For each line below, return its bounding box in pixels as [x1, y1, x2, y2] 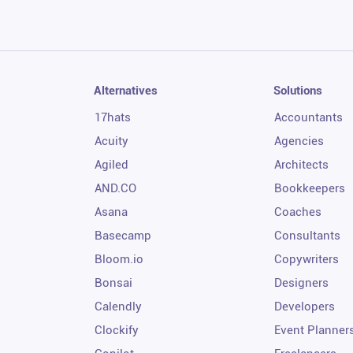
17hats [95, 110, 132, 124]
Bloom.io [95, 251, 144, 266]
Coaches [273, 204, 321, 219]
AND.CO [95, 180, 137, 195]
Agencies [273, 133, 324, 148]
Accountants [273, 110, 343, 124]
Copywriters [273, 251, 339, 266]
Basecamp [95, 228, 152, 243]
